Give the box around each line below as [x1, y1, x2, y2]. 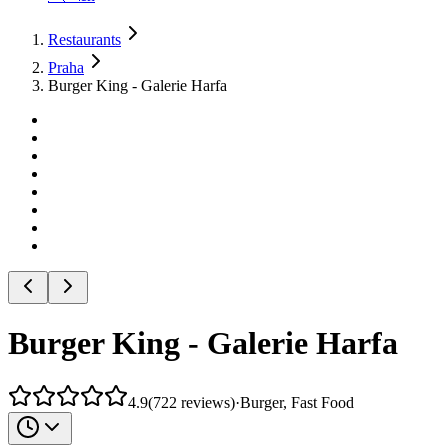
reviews [181, 393, 230, 411]
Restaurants [48, 31, 121, 48]
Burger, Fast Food [240, 393, 354, 411]
